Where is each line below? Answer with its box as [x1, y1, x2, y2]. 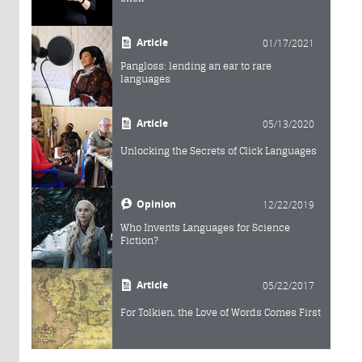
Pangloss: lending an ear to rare [120, 59, 271, 72]
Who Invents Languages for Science [120, 221, 290, 234]
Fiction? [120, 234, 158, 246]
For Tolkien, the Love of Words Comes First [120, 305, 321, 318]
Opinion [137, 196, 176, 211]
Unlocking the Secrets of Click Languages [120, 144, 317, 157]
